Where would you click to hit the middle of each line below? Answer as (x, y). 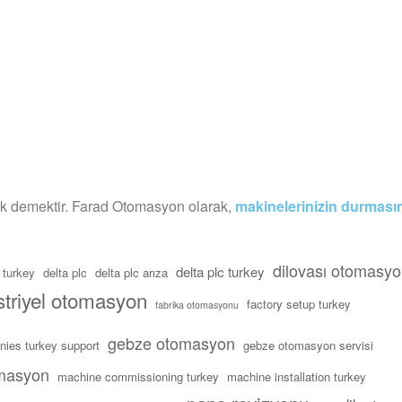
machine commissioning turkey (138, 376)
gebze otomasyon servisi (308, 345)
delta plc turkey (220, 271)
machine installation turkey (297, 376)
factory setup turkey (299, 303)
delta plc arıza (131, 272)
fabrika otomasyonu (197, 304)
